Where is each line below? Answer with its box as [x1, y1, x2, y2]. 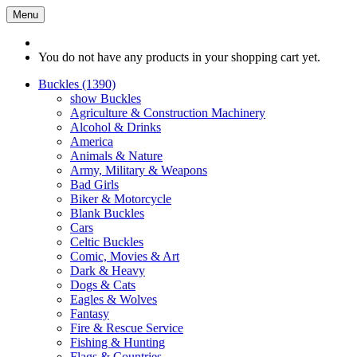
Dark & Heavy [70, 264, 145, 277]
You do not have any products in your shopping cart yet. [38, 50, 320, 64]
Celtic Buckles [70, 235, 143, 249]
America [70, 135, 113, 148]
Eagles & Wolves [70, 292, 157, 306]
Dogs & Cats [70, 278, 135, 292]
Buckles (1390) [38, 77, 116, 91]
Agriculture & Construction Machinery [70, 106, 265, 120]
